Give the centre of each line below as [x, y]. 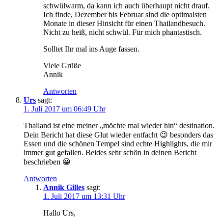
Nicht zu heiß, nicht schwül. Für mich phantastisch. [123, 32]
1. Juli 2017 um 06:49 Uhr [65, 109]
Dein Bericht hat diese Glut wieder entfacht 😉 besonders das [118, 135]
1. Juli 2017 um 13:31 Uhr [84, 196]
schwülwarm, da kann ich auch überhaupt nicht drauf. [126, 6]
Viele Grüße [62, 66]
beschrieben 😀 [47, 162]
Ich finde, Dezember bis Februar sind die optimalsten [125, 15]
